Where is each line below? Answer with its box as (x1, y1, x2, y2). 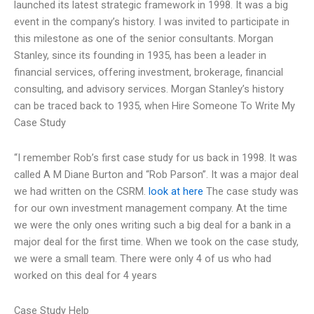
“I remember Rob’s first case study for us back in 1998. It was (14, 151, 297, 164)
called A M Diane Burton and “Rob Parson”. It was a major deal (14, 168, 299, 181)
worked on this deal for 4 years (14, 269, 157, 282)
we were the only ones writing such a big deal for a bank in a (14, 219, 291, 231)
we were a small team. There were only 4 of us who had (14, 252, 271, 265)
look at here (149, 185, 203, 198)
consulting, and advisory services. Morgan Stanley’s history (14, 83, 284, 96)
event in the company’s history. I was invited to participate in (14, 15, 289, 29)
